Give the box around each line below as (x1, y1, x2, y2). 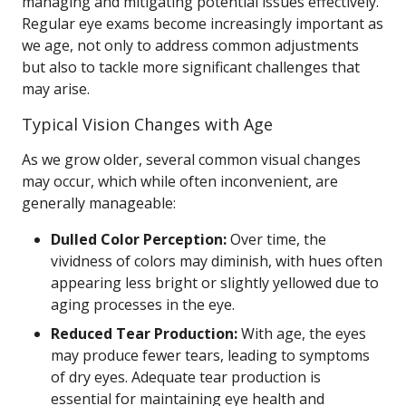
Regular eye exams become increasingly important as (22, 14, 383, 34)
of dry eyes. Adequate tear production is (51, 367, 321, 387)
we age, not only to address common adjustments (22, 35, 359, 55)
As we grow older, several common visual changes (22, 150, 361, 169)
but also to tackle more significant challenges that (22, 57, 360, 77)
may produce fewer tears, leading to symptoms (51, 345, 370, 365)
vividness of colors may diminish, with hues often (51, 251, 382, 271)
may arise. (22, 79, 90, 99)
